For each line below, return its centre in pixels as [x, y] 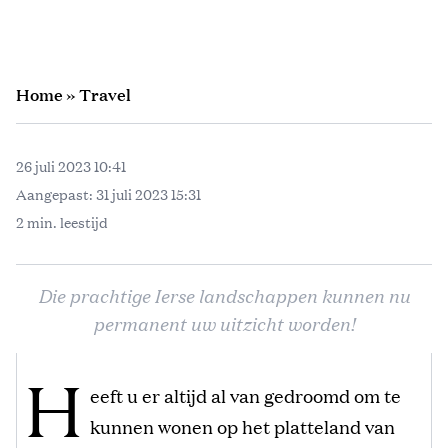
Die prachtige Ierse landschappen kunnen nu [224, 294]
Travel [105, 94]
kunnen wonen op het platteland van [243, 425]
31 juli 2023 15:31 [148, 193]
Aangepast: [56, 193]
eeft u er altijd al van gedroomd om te [246, 394]
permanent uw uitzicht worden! [224, 322]
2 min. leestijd [62, 221]
